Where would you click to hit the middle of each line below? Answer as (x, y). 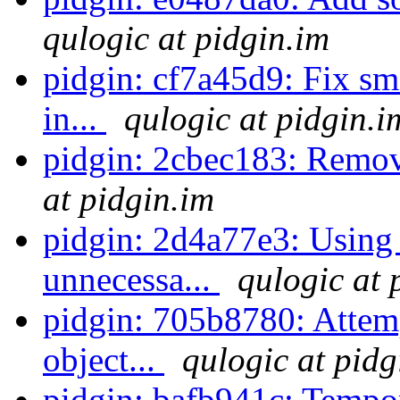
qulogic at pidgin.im (186, 38)
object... (104, 360)
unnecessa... (131, 279)
